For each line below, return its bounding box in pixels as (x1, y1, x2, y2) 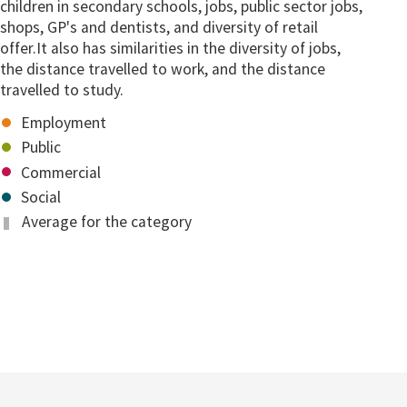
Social (17, 187, 62, 208)
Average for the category (18, 212, 193, 233)
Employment (17, 112, 107, 133)
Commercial (17, 162, 102, 183)
